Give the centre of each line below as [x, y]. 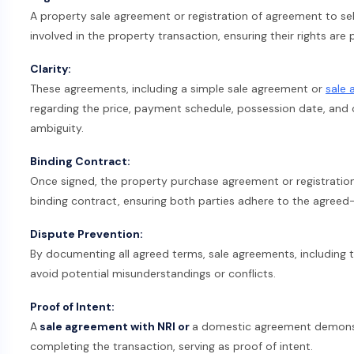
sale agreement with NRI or [115, 326]
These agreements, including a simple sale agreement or [178, 89]
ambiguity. [57, 128]
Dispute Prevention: [87, 233]
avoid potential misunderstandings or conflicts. [153, 273]
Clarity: [51, 69]
